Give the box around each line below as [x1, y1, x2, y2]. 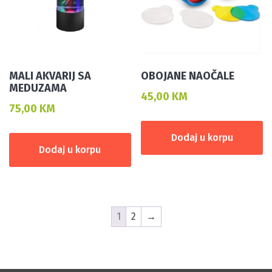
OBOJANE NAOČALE [141, 69, 235, 83]
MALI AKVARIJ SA [9, 69, 91, 83]
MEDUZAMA [9, 81, 67, 95]
